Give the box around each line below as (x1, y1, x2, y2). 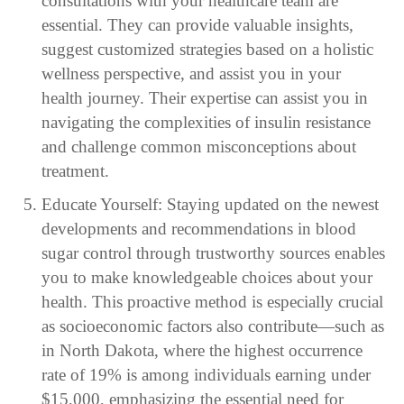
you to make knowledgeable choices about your (41, 267, 372, 287)
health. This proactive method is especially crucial (41, 291, 383, 311)
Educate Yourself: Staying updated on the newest (41, 194, 379, 214)
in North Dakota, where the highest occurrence (41, 340, 363, 360)
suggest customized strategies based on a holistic (41, 39, 373, 59)
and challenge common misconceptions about (41, 136, 356, 156)
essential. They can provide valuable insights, (41, 14, 353, 34)
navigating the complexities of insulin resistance (41, 112, 371, 132)
